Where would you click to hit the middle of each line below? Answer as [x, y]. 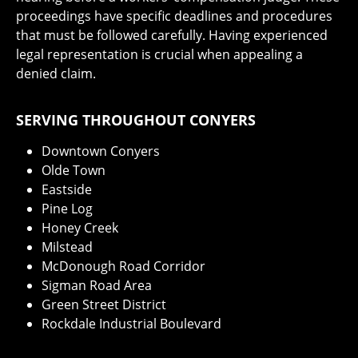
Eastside [67, 190]
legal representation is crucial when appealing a [159, 55]
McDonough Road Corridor [123, 267]
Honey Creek [80, 228]
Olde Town [74, 171]
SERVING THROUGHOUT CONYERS [136, 120]
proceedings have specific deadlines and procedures [174, 16]
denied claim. [56, 74]
